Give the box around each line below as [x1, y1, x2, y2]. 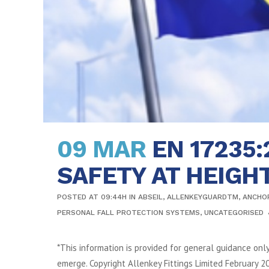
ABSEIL [138, 193, 163, 201]
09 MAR [57, 135, 146, 163]
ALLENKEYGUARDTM [167, 193, 238, 201]
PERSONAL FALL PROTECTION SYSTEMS [57, 208, 200, 217]
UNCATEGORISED [204, 208, 264, 217]
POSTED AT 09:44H [57, 193, 127, 201]
